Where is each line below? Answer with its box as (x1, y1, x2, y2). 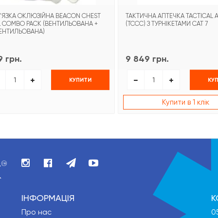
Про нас (21, 207, 52, 217)
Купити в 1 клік (162, 97, 209, 107)
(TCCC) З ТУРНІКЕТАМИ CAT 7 (126, 20, 208, 28)
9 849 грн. (126, 54, 169, 65)
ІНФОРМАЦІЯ (21, 193, 74, 203)
